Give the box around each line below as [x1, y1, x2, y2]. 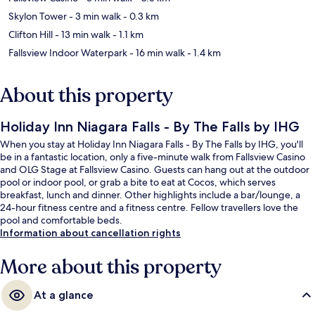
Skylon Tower [8, 10, 67, 23]
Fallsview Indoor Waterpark [8, 46, 127, 60]
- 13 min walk [53, 28, 110, 41]
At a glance [34, 288, 94, 302]
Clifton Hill [8, 28, 53, 41]
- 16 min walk [127, 46, 185, 60]
